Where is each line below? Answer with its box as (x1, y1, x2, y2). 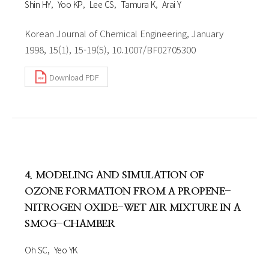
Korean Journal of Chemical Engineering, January (25, 27, 223, 40)
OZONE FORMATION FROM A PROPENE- (25, 186, 231, 196)
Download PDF (49, 71, 98, 83)
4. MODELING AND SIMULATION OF (25, 170, 204, 180)
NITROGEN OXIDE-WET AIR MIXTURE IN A (25, 202, 241, 213)
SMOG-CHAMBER (25, 219, 115, 229)
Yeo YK (53, 244, 77, 256)
